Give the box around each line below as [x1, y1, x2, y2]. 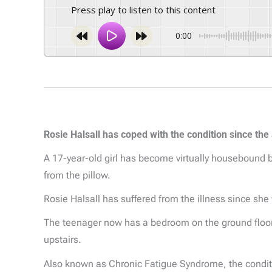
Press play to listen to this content [77, 4, 216, 16]
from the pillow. [44, 169, 110, 181]
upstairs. [44, 234, 81, 246]
